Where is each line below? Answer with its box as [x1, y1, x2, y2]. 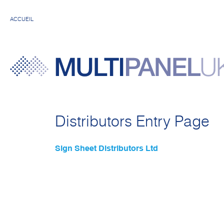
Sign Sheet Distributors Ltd [55, 145, 158, 153]
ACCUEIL [10, 16, 33, 22]
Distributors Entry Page [55, 115, 209, 130]
